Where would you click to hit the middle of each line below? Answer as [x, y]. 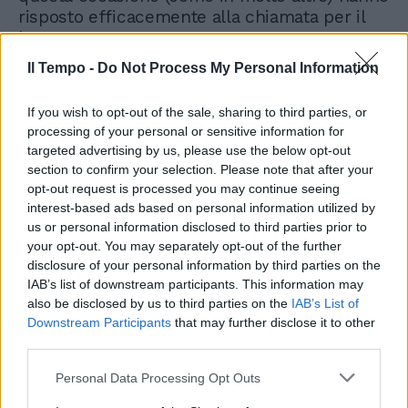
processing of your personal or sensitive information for [186, 131]
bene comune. [76, 37]
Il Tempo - [62, 68]
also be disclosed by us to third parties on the [159, 303]
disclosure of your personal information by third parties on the [204, 265]
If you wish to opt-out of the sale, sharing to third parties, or [197, 112]
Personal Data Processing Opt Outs [158, 377]
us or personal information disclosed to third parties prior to [197, 227]
